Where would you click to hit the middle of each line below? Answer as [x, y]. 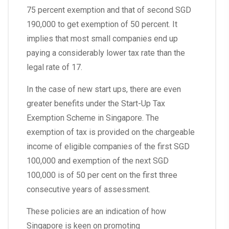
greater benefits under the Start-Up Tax [96, 104]
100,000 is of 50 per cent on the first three [102, 175]
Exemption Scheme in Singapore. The [93, 118]
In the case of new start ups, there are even [104, 89]
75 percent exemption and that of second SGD [109, 10]
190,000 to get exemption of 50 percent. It [102, 25]
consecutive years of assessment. [88, 190]
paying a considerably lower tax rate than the [106, 53]
